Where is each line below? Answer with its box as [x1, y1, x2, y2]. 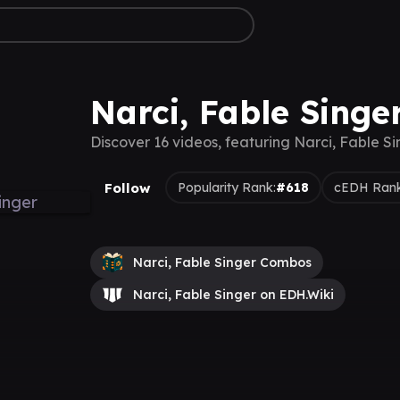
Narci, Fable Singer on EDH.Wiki [132, 287, 334, 303]
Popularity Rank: [177, 179, 276, 196]
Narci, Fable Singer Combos [132, 254, 312, 271]
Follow [104, 179, 151, 196]
